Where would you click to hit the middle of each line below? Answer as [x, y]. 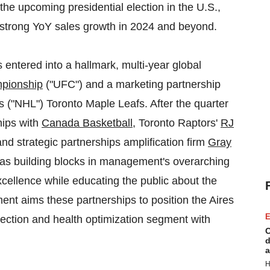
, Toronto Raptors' [177, 123]
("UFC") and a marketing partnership [132, 84]
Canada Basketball [87, 123]
